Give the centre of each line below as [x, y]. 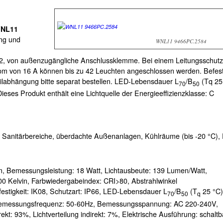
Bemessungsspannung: [135, 203]
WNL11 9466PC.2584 [181, 41]
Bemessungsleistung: [41, 170]
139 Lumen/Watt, [180, 170]
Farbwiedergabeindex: [67, 180]
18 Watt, [90, 170]
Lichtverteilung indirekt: [70, 214]
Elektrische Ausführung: [161, 214]
